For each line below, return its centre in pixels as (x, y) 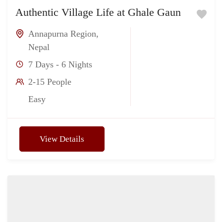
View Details (62, 139)
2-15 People (50, 82)
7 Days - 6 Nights (60, 64)
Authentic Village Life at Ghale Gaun (98, 12)
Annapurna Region (62, 33)
